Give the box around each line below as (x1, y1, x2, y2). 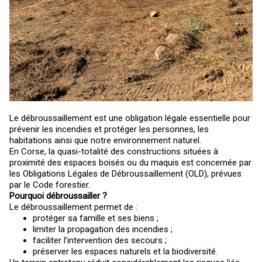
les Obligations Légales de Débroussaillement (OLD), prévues (9, 168, 242, 179)
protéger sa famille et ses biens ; (33, 212, 158, 223)
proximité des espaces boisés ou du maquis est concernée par (9, 157, 251, 168)
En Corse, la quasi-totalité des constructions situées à (9, 146, 218, 157)
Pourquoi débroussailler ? (9, 190, 107, 201)
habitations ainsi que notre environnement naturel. (9, 135, 201, 146)
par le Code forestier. (9, 179, 90, 190)
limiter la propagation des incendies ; (33, 223, 173, 235)
